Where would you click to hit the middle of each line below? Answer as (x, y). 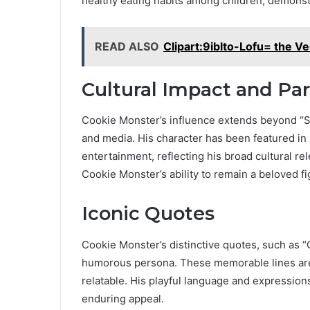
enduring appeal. (123, 298)
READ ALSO (127, 46)
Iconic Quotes (148, 214)
